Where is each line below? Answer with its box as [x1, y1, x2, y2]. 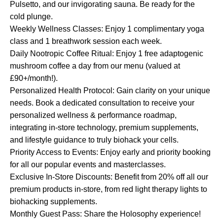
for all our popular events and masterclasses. [10, 160, 166, 169]
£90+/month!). [10, 74, 58, 82]
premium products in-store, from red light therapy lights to [10, 185, 207, 193]
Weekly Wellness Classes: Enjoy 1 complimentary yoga [10, 25, 204, 33]
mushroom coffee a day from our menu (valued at [10, 62, 180, 70]
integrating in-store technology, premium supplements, [10, 123, 198, 132]
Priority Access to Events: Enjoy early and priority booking [10, 148, 211, 156]
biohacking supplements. [10, 197, 97, 206]
